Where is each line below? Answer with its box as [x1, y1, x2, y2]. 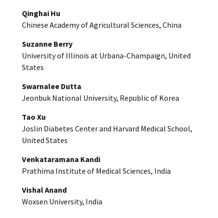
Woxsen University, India [22, 196, 102, 206]
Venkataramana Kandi [22, 154, 100, 164]
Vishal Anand [22, 184, 67, 195]
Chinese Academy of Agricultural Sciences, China [22, 19, 182, 30]
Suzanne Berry [22, 38, 73, 49]
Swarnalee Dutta [22, 81, 81, 91]
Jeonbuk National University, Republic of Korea [22, 92, 179, 103]
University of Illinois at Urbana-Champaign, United [22, 50, 191, 60]
